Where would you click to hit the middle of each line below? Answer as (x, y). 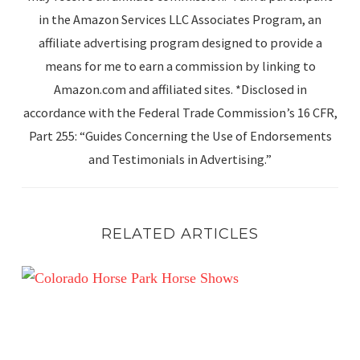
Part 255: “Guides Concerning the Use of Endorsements (180, 136)
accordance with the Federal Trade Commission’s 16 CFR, (180, 113)
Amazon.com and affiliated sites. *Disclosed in (180, 90)
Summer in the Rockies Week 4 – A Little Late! (160, 276)
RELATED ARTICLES (180, 234)
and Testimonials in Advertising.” (180, 160)
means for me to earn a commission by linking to (180, 66)
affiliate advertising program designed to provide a (180, 43)
